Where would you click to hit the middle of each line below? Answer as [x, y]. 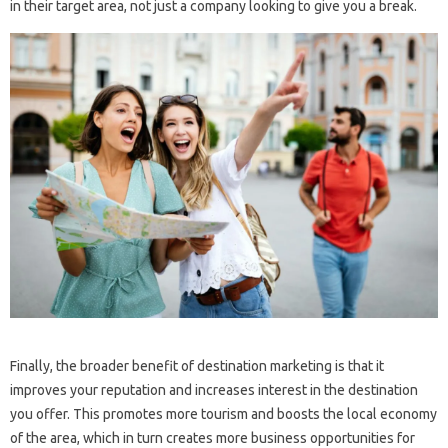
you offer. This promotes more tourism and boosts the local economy [223, 414]
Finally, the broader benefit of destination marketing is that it [197, 366]
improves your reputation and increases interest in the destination [214, 390]
